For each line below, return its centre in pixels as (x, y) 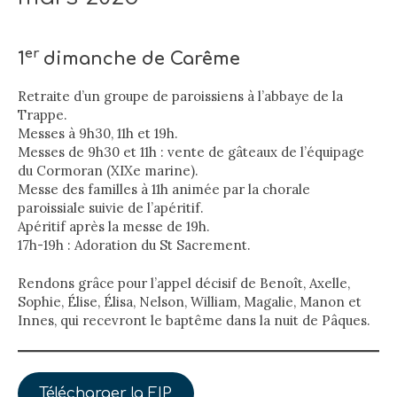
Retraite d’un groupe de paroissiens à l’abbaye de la (180, 96)
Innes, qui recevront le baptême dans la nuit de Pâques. (194, 320)
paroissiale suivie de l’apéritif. (111, 207)
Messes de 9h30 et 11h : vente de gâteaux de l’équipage (191, 152)
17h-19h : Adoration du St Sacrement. (134, 245)
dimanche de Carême (142, 58)
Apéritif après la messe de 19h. (114, 226)
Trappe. (43, 114)
